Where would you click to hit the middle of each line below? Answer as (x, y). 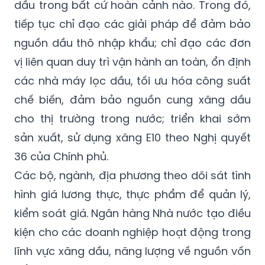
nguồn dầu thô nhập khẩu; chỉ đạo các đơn (132, 43)
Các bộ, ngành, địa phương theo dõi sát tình (132, 175)
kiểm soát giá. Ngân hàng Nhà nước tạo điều (132, 213)
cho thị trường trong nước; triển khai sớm (132, 118)
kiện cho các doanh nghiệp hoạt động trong (132, 232)
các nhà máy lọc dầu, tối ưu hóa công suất (132, 80)
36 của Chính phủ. (61, 156)
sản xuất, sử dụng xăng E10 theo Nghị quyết (132, 137)
